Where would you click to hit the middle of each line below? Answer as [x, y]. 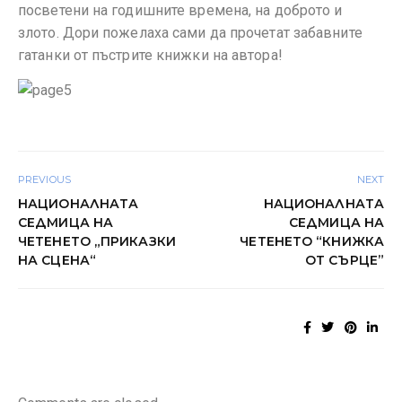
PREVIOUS [44, 180]
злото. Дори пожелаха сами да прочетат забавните [190, 32]
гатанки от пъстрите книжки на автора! [150, 55]
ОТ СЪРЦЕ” [345, 261]
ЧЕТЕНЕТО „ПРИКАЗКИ [97, 242]
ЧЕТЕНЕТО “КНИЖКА [312, 242]
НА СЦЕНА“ [57, 261]
